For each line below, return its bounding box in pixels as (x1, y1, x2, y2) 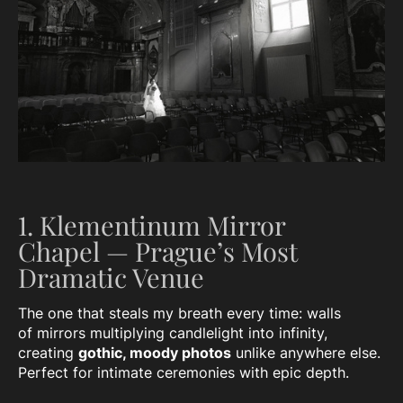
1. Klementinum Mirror (18, 207, 285, 242)
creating (18, 344, 78, 363)
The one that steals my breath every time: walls (18, 304, 341, 323)
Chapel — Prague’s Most (18, 233, 298, 268)
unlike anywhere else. (231, 344, 381, 363)
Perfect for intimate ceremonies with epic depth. (18, 363, 349, 382)
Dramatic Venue (18, 259, 204, 294)
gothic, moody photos (78, 344, 231, 363)
